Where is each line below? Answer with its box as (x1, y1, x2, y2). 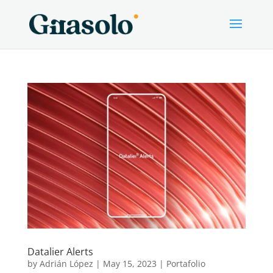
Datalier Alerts (27, 244, 93, 258)
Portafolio (166, 257, 205, 269)
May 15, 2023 (102, 257, 157, 269)
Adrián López (39, 257, 93, 269)
